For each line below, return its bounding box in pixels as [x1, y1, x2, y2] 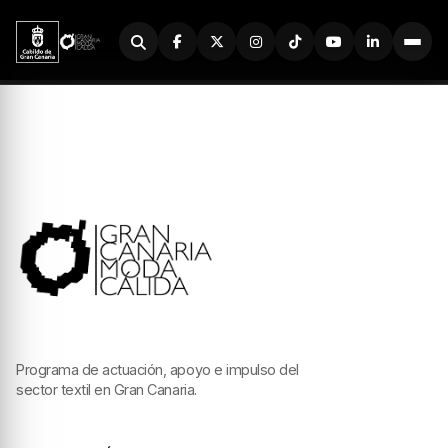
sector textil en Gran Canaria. [16, 381, 197, 398]
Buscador [136, 40, 192, 56]
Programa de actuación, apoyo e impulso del [16, 361, 299, 378]
